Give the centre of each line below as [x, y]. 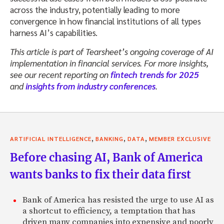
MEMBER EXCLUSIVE [180, 139]
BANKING [109, 139]
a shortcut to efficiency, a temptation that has [109, 211]
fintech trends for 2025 [155, 75]
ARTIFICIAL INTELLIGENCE [51, 139]
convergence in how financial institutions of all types [105, 21]
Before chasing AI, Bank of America [106, 158]
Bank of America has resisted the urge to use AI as [118, 200]
